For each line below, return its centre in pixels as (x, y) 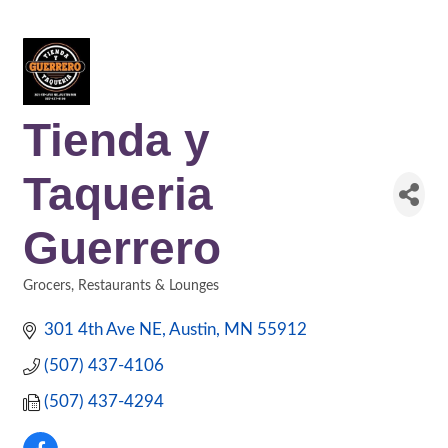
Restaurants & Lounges (148, 285)
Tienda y (116, 140)
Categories (54, 299)
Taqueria (118, 194)
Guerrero (122, 248)
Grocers (47, 285)
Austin (193, 329)
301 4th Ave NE (103, 329)
